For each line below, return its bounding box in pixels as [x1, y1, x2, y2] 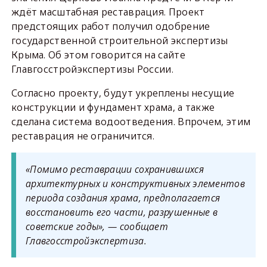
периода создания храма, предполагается [25, 191, 221, 204]
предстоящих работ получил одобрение [11, 20, 210, 33]
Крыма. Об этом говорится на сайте [11, 48, 185, 61]
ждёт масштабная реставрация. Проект [11, 5, 205, 18]
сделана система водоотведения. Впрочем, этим [11, 115, 251, 128]
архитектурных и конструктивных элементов [25, 177, 245, 190]
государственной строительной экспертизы [11, 34, 228, 47]
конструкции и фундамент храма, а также [11, 101, 215, 114]
